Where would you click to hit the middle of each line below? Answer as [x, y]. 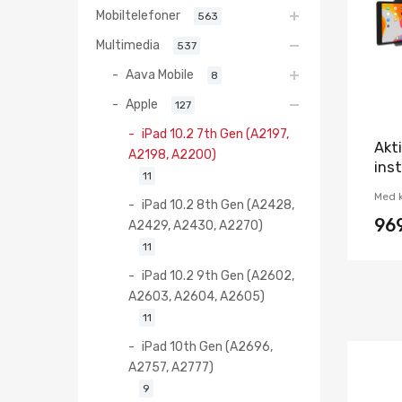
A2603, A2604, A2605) [197, 296]
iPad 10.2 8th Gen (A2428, [218, 204]
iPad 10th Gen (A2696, [207, 346]
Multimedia [128, 44]
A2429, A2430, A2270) [196, 225]
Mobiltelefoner [138, 15]
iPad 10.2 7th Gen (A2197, [215, 133]
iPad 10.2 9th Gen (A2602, [218, 275]
